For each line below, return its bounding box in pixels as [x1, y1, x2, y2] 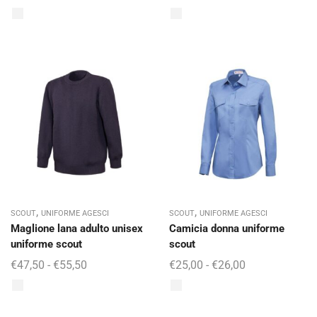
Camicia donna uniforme [169, 222, 284, 235]
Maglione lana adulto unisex [11, 222, 143, 235]
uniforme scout [11, 238, 82, 250]
